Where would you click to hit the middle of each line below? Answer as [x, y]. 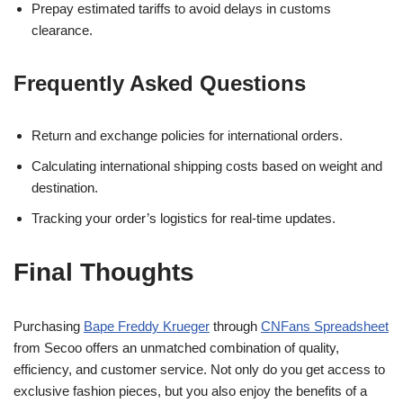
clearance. [62, 30]
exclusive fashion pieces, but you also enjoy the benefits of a [190, 391]
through [235, 326]
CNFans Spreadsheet [325, 326]
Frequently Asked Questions [160, 83]
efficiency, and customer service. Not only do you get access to [199, 369]
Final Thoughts [104, 272]
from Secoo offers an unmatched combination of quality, [176, 348]
